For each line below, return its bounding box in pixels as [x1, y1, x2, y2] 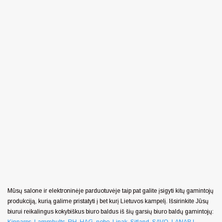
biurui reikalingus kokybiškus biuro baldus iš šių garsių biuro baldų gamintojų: [7, 208, 214, 215]
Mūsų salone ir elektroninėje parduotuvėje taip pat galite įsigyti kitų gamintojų [7, 187, 214, 194]
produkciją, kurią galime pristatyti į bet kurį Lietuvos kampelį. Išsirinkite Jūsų [7, 197, 209, 205]
